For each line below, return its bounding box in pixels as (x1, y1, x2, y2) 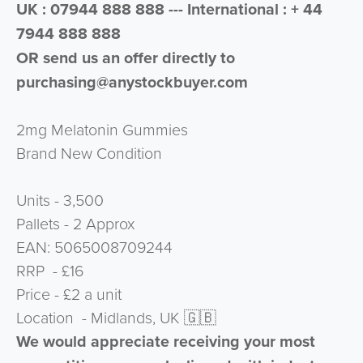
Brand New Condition (15, 142, 162, 164)
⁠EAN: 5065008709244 (15, 236, 173, 258)
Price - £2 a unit (15, 283, 122, 305)
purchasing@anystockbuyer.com (15, 70, 248, 94)
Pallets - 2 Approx (15, 212, 135, 235)
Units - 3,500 (15, 189, 104, 211)
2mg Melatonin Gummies (15, 118, 188, 141)
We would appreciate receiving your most (15, 330, 315, 353)
